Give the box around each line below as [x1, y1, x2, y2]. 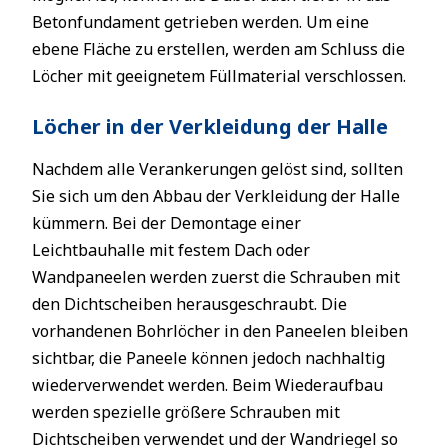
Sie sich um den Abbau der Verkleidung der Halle [32, 185, 400, 207]
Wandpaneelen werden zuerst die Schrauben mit [32, 266, 400, 288]
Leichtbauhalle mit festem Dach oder [32, 239, 310, 261]
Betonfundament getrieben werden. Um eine [32, 11, 369, 33]
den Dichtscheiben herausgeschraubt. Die [32, 293, 347, 315]
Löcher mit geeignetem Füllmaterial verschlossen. [32, 65, 406, 87]
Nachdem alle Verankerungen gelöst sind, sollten [32, 158, 403, 180]
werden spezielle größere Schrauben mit [32, 401, 340, 423]
